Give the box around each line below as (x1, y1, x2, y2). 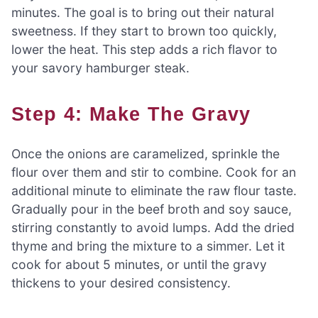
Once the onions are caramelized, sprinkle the (11, 146, 280, 162)
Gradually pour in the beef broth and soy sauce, (11, 202, 292, 217)
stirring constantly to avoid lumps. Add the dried (11, 220, 295, 236)
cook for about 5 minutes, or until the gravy (11, 257, 267, 273)
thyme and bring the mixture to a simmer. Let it (11, 238, 285, 254)
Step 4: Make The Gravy (25, 103, 251, 126)
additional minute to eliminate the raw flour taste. (11, 183, 297, 199)
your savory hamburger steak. (11, 60, 190, 75)
